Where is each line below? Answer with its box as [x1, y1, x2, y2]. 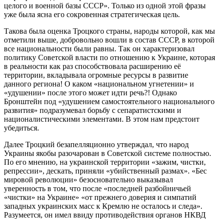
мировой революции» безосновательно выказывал [4, 175, 173, 184]
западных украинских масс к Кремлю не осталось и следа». [4, 201, 202, 210]
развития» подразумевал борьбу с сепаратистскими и [4, 106, 181, 114]
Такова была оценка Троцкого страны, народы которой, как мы [4, 26, 215, 35]
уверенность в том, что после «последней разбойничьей [4, 184, 191, 193]
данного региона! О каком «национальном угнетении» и [4, 79, 194, 88]
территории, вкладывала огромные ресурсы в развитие [4, 70, 188, 79]
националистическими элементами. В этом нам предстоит [4, 114, 199, 123]
